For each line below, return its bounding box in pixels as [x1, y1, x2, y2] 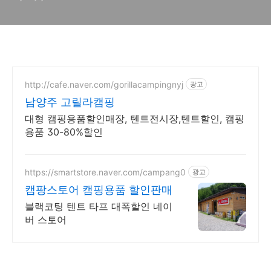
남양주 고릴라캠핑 [25, 96, 115, 108]
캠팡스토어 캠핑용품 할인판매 [25, 183, 172, 196]
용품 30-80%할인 [25, 126, 103, 138]
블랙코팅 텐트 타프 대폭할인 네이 [25, 200, 172, 212]
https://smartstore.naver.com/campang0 [25, 166, 186, 177]
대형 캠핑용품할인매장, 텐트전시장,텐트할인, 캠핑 [25, 113, 244, 125]
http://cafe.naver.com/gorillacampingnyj [25, 79, 183, 90]
